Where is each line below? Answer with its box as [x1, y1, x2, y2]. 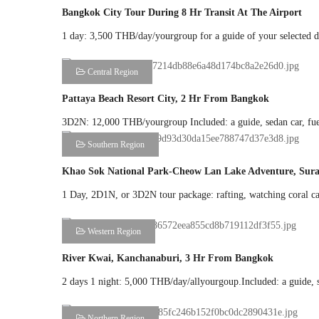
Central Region [85, 67, 138, 78]
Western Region [85, 226, 141, 236]
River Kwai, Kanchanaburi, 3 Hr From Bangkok [62, 252, 273, 263]
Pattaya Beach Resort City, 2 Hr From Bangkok [62, 93, 269, 105]
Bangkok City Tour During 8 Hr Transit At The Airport [62, 6, 302, 18]
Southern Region [85, 140, 145, 150]
